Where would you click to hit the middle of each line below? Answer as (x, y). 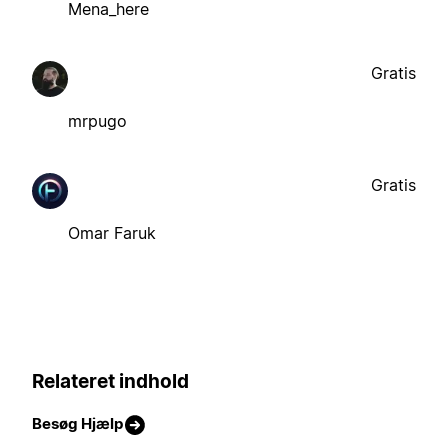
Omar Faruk (112, 232)
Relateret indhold (110, 381)
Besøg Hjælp (77, 424)
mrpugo (97, 120)
